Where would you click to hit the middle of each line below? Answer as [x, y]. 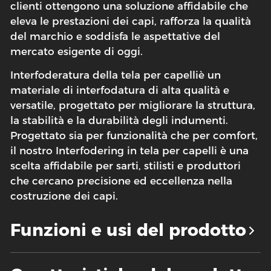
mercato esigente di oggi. [77, 51]
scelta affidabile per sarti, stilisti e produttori [126, 165]
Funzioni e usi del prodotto [129, 230]
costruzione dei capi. [64, 196]
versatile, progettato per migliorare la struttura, [133, 105]
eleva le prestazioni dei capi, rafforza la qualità [131, 21]
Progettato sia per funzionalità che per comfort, [134, 135]
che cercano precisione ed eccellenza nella [122, 181]
